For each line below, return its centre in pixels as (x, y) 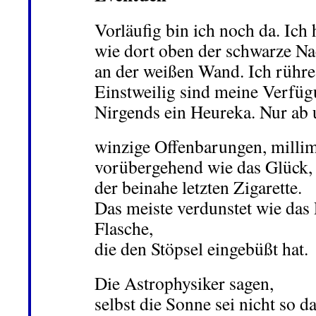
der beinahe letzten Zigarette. (198, 187)
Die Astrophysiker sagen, (184, 283)
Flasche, (124, 228)
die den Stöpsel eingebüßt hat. (201, 248)
